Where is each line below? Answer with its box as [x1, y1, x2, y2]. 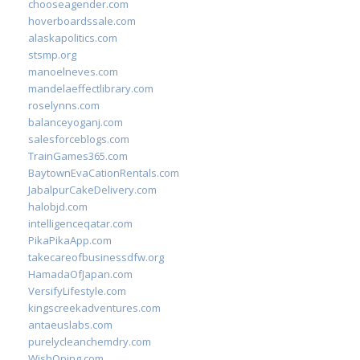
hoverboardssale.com [28, 14, 136, 28]
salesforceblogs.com [28, 132, 129, 146]
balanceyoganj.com [28, 115, 123, 129]
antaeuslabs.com [28, 317, 112, 332]
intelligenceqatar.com [28, 216, 133, 231]
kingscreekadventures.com [28, 301, 161, 315]
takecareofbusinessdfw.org [28, 250, 164, 264]
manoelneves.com [28, 64, 118, 79]
